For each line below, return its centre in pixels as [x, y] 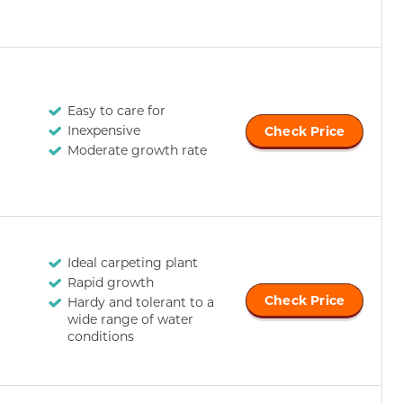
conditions [101, 336]
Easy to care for [116, 111]
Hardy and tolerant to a [141, 302]
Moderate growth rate [137, 150]
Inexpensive [104, 130]
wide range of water [130, 319]
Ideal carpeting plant [133, 263]
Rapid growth [111, 282]
